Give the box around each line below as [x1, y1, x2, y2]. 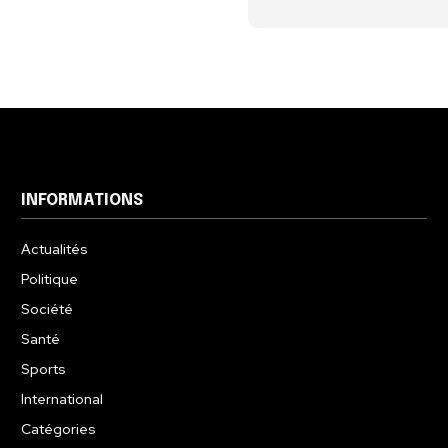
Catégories [21, 420, 97, 439]
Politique [21, 270, 79, 289]
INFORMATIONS [21, 192, 144, 210]
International [21, 390, 104, 409]
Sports [21, 360, 67, 379]
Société [21, 300, 74, 319]
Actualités [21, 240, 89, 259]
